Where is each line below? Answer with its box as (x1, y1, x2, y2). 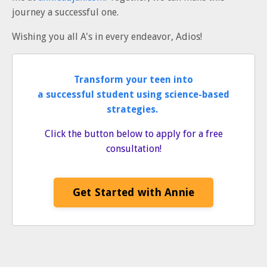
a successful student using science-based (38, 88, 229, 100)
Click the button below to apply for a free (44, 128, 223, 139)
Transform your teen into (74, 73, 193, 85)
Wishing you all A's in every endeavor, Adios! (12, 30, 202, 42)
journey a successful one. (12, 6, 119, 18)
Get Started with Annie (72, 186, 195, 199)
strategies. (107, 103, 158, 115)
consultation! (105, 142, 162, 154)
